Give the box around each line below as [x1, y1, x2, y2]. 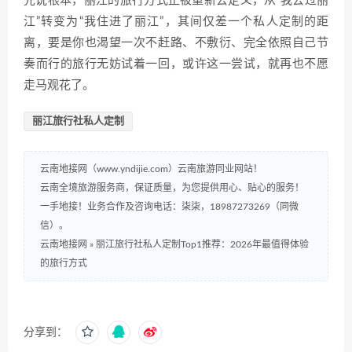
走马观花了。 [24, 79, 94, 92]
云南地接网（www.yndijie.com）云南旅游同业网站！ [40, 164, 262, 174]
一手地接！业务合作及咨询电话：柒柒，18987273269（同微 [40, 202, 299, 212]
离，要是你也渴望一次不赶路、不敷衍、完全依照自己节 [24, 37, 328, 49]
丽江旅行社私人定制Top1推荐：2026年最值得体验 [96, 240, 309, 250]
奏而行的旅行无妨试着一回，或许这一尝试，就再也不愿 [24, 58, 328, 71]
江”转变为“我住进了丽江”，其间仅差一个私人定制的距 [24, 16, 328, 28]
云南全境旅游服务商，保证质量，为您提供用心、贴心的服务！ [40, 183, 304, 193]
